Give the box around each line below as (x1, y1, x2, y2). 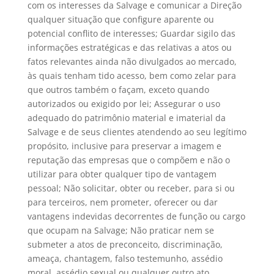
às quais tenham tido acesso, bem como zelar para (27, 69, 236, 81)
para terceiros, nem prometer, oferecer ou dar (27, 196, 218, 208)
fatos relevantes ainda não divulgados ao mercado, (27, 55, 237, 67)
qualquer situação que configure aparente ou (27, 13, 214, 25)
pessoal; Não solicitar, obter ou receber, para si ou (27, 182, 235, 194)
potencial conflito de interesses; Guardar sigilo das (27, 27, 235, 39)
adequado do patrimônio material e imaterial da (27, 111, 226, 124)
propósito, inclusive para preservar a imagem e (27, 139, 221, 152)
